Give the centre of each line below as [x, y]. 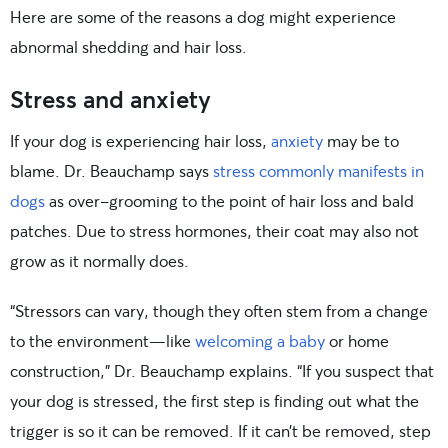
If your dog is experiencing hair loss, [140, 140]
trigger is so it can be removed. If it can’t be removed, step [220, 430]
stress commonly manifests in [318, 170]
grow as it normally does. [99, 260]
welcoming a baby [260, 340]
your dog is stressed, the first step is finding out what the [214, 400]
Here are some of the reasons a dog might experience [203, 16]
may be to [361, 140]
